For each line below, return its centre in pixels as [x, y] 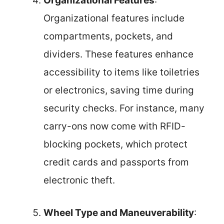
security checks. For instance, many [124, 108]
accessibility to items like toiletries [121, 72]
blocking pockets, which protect [115, 144]
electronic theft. [79, 180]
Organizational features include [114, 18]
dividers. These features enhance [118, 54]
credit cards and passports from [116, 162]
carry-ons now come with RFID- [114, 126]
